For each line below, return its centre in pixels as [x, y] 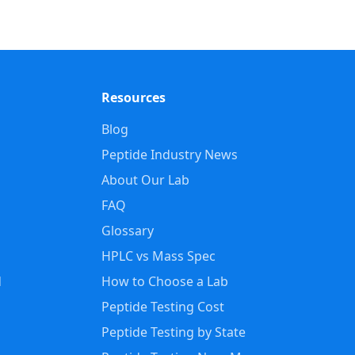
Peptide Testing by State [174, 332]
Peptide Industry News [170, 155]
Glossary [128, 231]
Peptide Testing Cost [163, 307]
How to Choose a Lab [165, 281]
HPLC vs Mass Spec [158, 256]
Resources [134, 97]
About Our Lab [145, 180]
